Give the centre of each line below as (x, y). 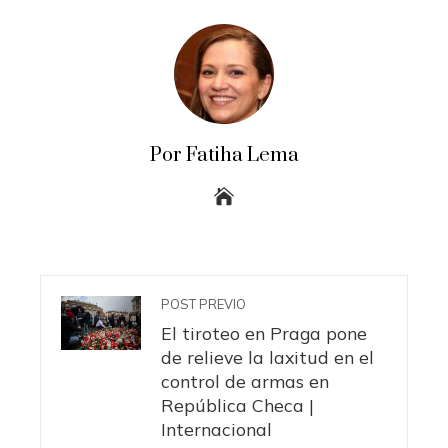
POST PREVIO (203, 304)
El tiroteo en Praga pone (264, 333)
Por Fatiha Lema (224, 156)
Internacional (216, 429)
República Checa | (237, 405)
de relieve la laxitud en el (267, 357)
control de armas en (245, 381)
